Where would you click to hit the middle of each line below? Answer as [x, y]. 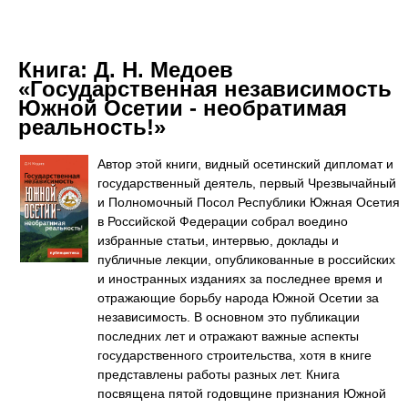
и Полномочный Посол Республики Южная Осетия [249, 202]
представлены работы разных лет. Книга [219, 374]
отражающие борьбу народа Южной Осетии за [238, 298]
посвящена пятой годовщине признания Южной [242, 393]
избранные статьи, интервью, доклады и [218, 240]
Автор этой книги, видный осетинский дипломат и [245, 164]
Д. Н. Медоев [163, 70]
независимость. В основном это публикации [229, 317]
